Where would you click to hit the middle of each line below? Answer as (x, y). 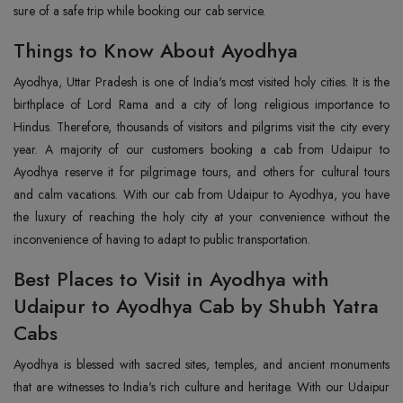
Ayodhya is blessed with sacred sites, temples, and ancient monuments (201, 364)
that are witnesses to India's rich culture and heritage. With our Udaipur (201, 387)
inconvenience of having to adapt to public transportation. (162, 239)
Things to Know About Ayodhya (156, 50)
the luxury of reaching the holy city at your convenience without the (201, 217)
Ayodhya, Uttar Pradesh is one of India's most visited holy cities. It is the (201, 82)
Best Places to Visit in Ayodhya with (171, 279)
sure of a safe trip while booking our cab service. (141, 11)
